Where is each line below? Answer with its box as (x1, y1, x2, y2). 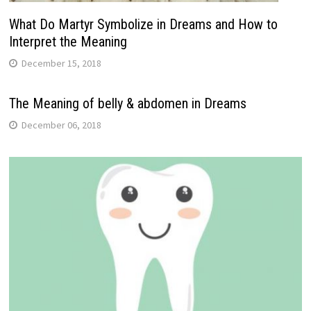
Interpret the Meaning (8, 33, 127, 50)
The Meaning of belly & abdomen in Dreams (8, 94, 246, 112)
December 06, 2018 (21, 118, 101, 131)
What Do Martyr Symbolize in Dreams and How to (8, 15, 278, 33)
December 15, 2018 (21, 56, 101, 69)
